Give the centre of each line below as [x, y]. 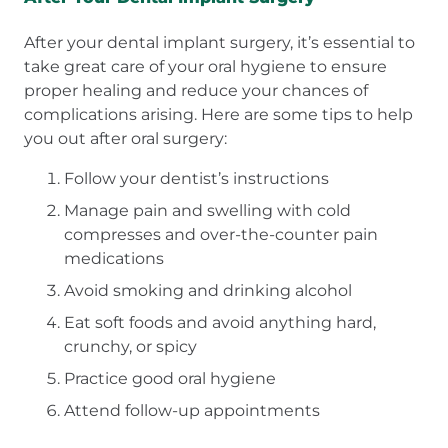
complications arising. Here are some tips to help [218, 114]
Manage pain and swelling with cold [207, 210]
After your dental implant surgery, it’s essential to [219, 42]
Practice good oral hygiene [170, 378]
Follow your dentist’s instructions [196, 178]
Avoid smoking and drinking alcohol [208, 290]
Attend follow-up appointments [192, 410]
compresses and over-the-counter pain [221, 234]
